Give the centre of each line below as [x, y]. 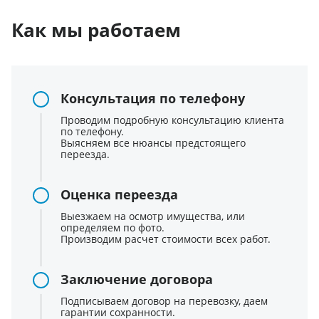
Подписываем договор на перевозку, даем [164, 300]
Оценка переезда [119, 194]
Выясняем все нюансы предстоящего [153, 142]
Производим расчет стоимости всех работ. [166, 239]
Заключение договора [137, 279]
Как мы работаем [96, 30]
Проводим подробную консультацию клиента [172, 120]
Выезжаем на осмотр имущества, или [153, 216]
